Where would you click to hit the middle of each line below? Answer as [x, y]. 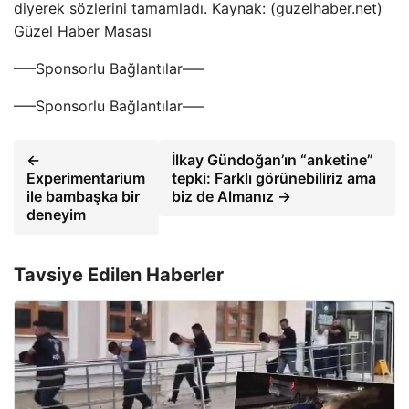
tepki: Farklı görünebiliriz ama [273, 178]
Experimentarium [86, 178]
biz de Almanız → [231, 196]
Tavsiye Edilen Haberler [119, 275]
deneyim [56, 215]
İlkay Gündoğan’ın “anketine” [272, 160]
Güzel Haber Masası [83, 31]
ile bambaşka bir [83, 196]
